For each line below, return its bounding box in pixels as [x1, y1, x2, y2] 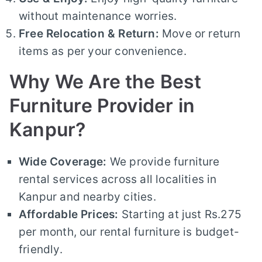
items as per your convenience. [19, 44, 187, 58]
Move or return [158, 26, 241, 40]
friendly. [19, 242, 63, 256]
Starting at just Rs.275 [118, 207, 242, 221]
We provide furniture [106, 154, 220, 168]
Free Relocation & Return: [19, 26, 159, 40]
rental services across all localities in [19, 172, 217, 186]
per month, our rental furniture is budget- [19, 225, 239, 239]
